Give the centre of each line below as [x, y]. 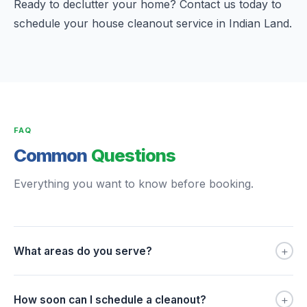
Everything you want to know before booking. [134, 184]
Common [52, 155]
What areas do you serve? [83, 251]
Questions [133, 155]
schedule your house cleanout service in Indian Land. [153, 23]
